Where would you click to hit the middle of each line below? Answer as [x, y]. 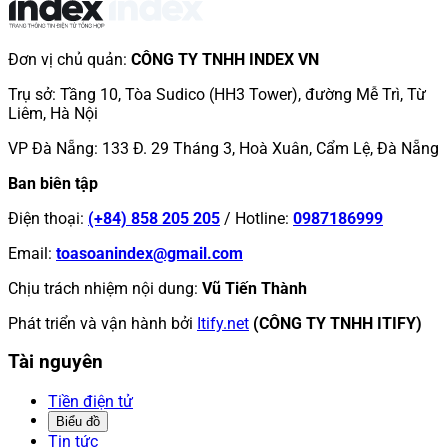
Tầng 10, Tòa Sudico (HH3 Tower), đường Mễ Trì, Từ [243, 94]
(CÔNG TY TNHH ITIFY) [337, 323]
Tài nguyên [55, 362]
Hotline [260, 218]
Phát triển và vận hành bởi [100, 323]
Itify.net [223, 323]
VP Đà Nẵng [51, 148]
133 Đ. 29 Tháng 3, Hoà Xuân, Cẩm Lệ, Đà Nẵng [270, 148]
